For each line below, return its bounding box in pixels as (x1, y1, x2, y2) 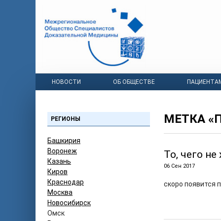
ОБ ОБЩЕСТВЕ (112, 78, 155, 85)
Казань (47, 157, 71, 165)
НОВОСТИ (51, 78, 81, 85)
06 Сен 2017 (164, 163, 195, 169)
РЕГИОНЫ (51, 115, 80, 122)
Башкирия (47, 137, 80, 145)
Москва (47, 188, 73, 196)
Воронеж (47, 147, 77, 155)
